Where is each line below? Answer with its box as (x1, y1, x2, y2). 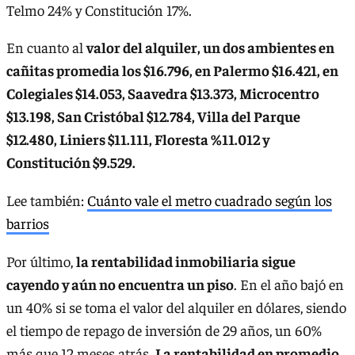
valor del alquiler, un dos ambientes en (86, 38, 334, 57)
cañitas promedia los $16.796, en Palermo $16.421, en (6, 61, 338, 80)
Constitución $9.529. (6, 153, 136, 172)
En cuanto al (6, 38, 86, 57)
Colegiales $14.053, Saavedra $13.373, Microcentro (6, 84, 319, 103)
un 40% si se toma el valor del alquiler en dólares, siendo (6, 297, 346, 316)
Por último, (6, 251, 76, 270)
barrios (6, 213, 49, 232)
